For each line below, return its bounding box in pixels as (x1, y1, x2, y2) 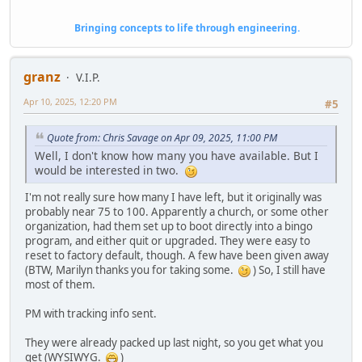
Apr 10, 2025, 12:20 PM (23, 95, 117, 108)
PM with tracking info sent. (25, 306, 157, 322)
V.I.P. (76, 70, 100, 86)
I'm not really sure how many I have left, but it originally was (25, 190, 322, 205)
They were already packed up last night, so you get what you (25, 335, 323, 351)
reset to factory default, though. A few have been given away (25, 248, 329, 263)
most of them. (25, 277, 95, 293)
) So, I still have (250, 263, 326, 278)
